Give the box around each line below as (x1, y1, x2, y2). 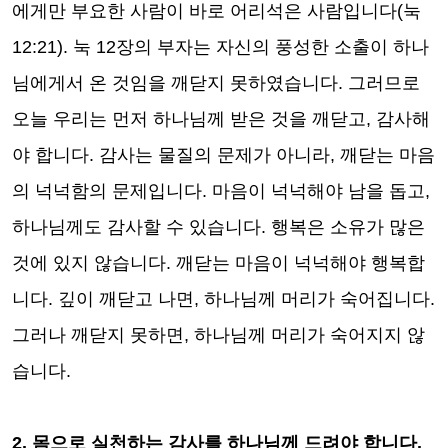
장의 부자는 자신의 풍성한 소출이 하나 (116, 37, 429, 57)
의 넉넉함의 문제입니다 (12, 181, 202, 201)
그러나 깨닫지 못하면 (12, 325, 184, 345)
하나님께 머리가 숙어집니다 (204, 289, 430, 309)
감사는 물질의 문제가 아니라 (99, 145, 330, 165)
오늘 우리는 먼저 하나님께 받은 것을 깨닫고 (12, 109, 366, 129)
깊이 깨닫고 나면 (58, 289, 194, 309)
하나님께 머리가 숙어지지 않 (194, 325, 425, 345)
